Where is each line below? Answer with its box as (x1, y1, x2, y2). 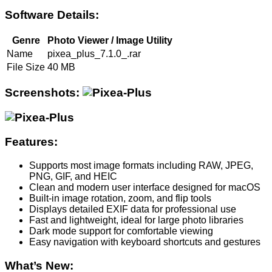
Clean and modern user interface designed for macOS (29, 182, 260, 192)
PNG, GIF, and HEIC (29, 171, 117, 182)
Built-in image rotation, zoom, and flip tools (29, 192, 211, 203)
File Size (7, 62, 45, 73)
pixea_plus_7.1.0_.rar (47, 49, 141, 59)
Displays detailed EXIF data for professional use (29, 203, 236, 214)
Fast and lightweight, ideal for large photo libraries (29, 214, 243, 225)
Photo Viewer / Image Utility (47, 35, 172, 46)
